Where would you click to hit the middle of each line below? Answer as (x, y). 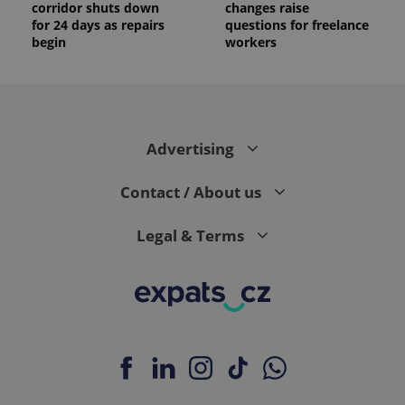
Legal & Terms (192, 235)
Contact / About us (192, 192)
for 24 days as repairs (98, 24)
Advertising (192, 148)
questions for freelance (297, 24)
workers (251, 42)
